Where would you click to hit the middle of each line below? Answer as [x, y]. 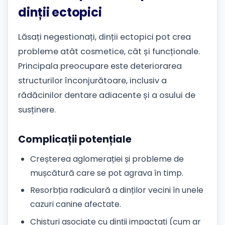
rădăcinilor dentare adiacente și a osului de [107, 95]
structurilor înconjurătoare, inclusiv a [92, 80]
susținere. [37, 109]
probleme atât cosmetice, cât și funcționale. [109, 51]
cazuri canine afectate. [76, 204]
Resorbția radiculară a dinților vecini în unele [117, 190]
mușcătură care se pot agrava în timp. [107, 173]
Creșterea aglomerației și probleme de [107, 159]
